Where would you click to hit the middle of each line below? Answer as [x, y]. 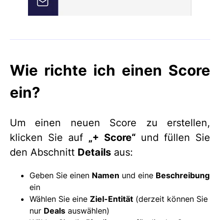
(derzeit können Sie [170, 199]
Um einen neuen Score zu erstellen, [110, 123]
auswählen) [87, 211]
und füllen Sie [173, 138]
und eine [137, 176]
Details [94, 152]
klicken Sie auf [49, 138]
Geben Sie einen [61, 176]
